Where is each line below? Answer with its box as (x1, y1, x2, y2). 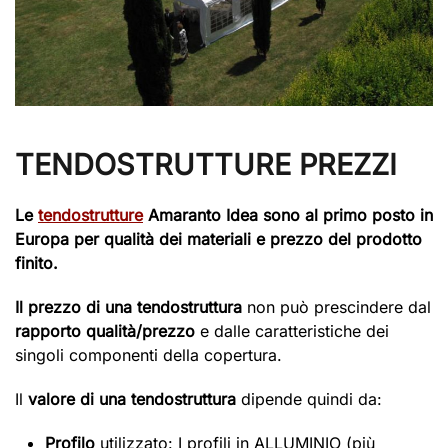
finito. (15, 252, 58, 273)
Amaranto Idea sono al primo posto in (143, 204, 433, 225)
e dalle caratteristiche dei (195, 320, 389, 341)
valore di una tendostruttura (28, 388, 236, 409)
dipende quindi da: (236, 388, 382, 409)
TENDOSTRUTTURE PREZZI (15, 146, 397, 182)
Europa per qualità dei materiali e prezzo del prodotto (15, 228, 422, 249)
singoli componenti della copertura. (15, 344, 282, 365)
